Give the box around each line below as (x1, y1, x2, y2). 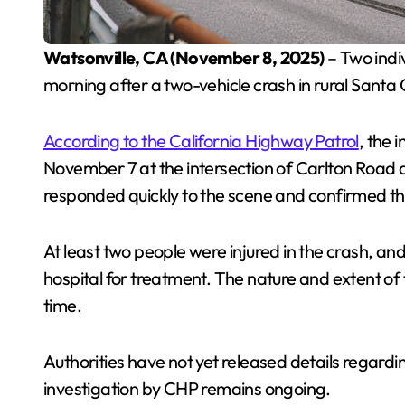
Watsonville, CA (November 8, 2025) (60, 46, 325, 69)
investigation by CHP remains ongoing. (43, 377, 331, 400)
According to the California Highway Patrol (43, 129, 359, 152)
